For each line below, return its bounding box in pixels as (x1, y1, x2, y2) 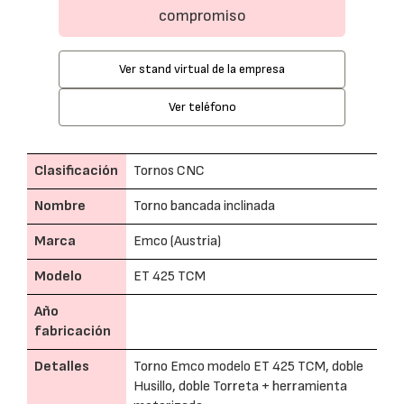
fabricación (34, 323, 111, 340)
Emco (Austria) (133, 233, 221, 250)
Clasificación (34, 162, 118, 179)
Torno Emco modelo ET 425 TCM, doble (133, 358, 363, 375)
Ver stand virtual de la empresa (119, 61, 285, 77)
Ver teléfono (168, 99, 236, 115)
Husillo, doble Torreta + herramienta (133, 378, 347, 395)
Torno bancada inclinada (133, 197, 275, 215)
